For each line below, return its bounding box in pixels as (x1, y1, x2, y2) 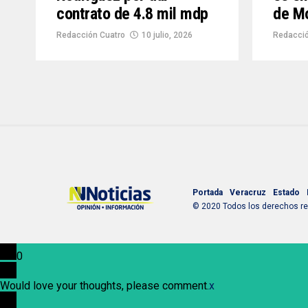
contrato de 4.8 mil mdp (56, 4, 208, 24)
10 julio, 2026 (142, 30, 192, 41)
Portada (192, 187, 223, 197)
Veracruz (230, 187, 266, 197)
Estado (273, 187, 300, 197)
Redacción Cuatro (56, 30, 125, 41)
